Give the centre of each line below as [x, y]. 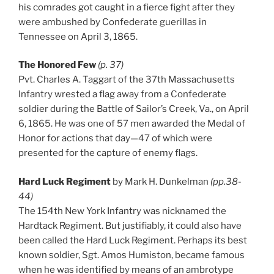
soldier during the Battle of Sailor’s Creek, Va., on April [134, 109]
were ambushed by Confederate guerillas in [113, 22]
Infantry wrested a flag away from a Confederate [122, 94]
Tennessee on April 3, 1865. [78, 36]
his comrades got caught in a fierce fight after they [127, 7]
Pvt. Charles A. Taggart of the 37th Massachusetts [127, 80]
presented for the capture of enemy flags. [108, 153]
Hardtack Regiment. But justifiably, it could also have [130, 225]
